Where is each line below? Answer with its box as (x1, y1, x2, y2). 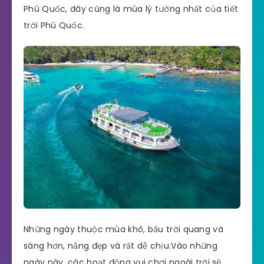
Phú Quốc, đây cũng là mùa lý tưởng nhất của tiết (24, 3, 239, 15)
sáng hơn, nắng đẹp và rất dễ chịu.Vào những (24, 240, 217, 252)
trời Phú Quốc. (24, 19, 85, 32)
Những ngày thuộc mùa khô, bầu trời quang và (24, 223, 223, 236)
